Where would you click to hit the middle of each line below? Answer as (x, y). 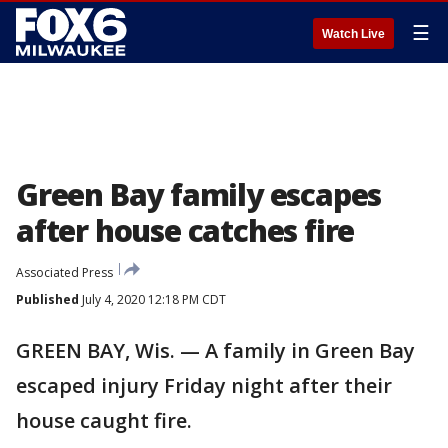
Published (47, 299)
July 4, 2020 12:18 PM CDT (152, 299)
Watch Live (353, 34)
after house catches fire (185, 230)
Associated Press (64, 272)
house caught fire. (104, 420)
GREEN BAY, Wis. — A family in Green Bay (215, 350)
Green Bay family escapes (199, 194)
